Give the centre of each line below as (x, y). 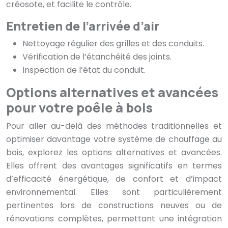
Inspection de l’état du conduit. (84, 70)
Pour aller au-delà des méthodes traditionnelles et (114, 126)
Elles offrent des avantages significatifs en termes (114, 166)
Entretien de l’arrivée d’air (83, 26)
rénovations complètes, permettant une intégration (114, 219)
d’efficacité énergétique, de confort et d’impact (114, 179)
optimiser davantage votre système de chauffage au (114, 139)
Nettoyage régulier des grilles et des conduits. (113, 44)
